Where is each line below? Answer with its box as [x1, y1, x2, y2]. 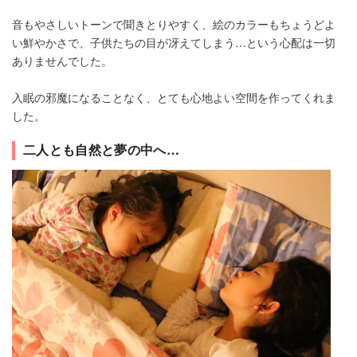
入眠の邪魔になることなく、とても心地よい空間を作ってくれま [12, 89, 335, 106]
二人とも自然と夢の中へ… [23, 140, 179, 159]
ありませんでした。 [12, 53, 112, 69]
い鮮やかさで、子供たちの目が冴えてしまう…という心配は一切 [12, 34, 335, 51]
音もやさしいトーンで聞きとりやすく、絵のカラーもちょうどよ [12, 16, 335, 33]
